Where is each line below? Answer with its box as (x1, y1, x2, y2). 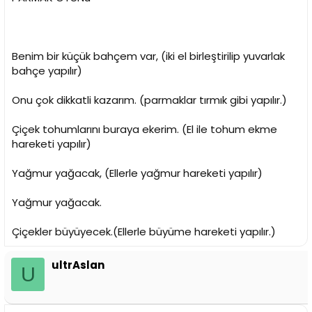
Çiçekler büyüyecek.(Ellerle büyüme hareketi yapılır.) (12, 224, 276, 240)
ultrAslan (52, 258, 104, 273)
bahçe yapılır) (12, 63, 82, 79)
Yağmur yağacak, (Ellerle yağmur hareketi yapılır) (12, 166, 263, 181)
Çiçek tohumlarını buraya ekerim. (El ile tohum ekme (12, 122, 277, 137)
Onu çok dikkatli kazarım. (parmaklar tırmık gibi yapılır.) (12, 93, 287, 108)
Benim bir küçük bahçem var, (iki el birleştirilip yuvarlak (12, 49, 285, 64)
